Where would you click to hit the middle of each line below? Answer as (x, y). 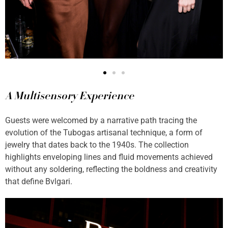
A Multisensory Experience (69, 97)
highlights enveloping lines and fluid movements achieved (109, 157)
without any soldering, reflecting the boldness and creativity (111, 169)
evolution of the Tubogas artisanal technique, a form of (104, 132)
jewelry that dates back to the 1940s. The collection (97, 145)
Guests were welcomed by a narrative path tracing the (101, 120)
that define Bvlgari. (39, 181)
